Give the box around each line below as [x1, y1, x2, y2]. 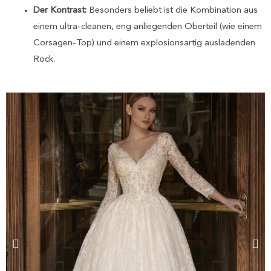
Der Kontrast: [33, 6, 87, 16]
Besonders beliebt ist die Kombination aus [87, 6, 258, 16]
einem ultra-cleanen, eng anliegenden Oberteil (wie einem [33, 22, 262, 32]
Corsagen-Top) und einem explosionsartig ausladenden [33, 39, 255, 48]
